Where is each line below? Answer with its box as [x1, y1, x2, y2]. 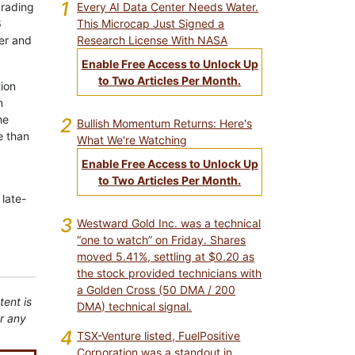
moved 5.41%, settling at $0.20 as [77, 250, 255, 263]
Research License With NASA [77, 33, 228, 47]
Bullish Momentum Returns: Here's [77, 116, 253, 130]
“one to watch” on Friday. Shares [77, 233, 246, 246]
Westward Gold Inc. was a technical [77, 216, 261, 230]
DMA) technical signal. [77, 300, 193, 313]
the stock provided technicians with [77, 266, 262, 280]
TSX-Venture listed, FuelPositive [77, 329, 241, 342]
